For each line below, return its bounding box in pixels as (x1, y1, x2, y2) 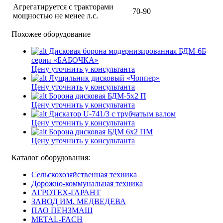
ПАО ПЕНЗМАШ (31, 206, 93, 215)
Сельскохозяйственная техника (31, 170, 137, 179)
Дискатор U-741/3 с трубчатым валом (49, 110, 176, 118)
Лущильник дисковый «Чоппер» (49, 74, 160, 82)
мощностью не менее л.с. (13, 11, 98, 20)
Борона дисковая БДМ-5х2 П (49, 92, 146, 100)
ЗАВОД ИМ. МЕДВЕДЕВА (31, 197, 126, 206)
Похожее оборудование (11, 30, 91, 38)
